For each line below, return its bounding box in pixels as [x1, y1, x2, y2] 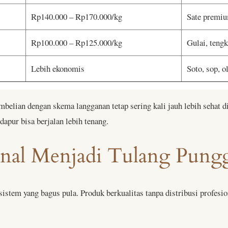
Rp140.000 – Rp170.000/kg [31, 10, 122, 22]
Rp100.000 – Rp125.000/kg [31, 36, 122, 48]
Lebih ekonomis [31, 62, 84, 74]
